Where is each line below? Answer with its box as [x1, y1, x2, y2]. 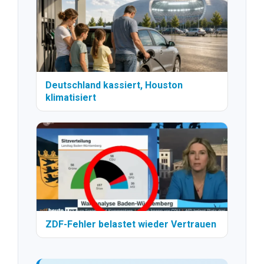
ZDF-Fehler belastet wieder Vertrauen [45, 218, 216, 230]
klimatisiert [45, 91, 96, 103]
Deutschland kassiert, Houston [45, 79, 183, 91]
